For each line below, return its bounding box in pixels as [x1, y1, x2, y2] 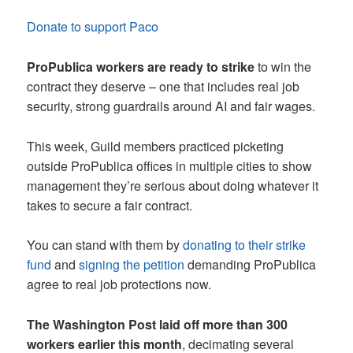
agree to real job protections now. [27, 275, 212, 294]
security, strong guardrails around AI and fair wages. [27, 97, 319, 116]
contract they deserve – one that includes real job [27, 77, 300, 96]
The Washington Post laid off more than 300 [27, 314, 288, 333]
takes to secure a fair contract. [27, 195, 193, 214]
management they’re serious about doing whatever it [27, 176, 319, 195]
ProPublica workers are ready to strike [27, 58, 255, 76]
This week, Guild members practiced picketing [27, 136, 284, 155]
